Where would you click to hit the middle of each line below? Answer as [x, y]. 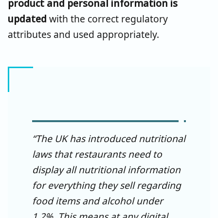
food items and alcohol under [98, 200]
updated [27, 18]
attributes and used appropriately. [83, 34]
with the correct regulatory [107, 18]
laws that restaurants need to [97, 154]
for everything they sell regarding [107, 185]
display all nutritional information [106, 169]
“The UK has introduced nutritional [109, 138]
